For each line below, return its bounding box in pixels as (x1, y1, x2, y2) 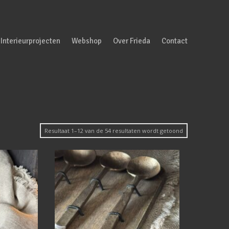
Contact (162, 36, 188, 45)
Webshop (72, 36, 102, 45)
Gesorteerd (182, 126, 215, 134)
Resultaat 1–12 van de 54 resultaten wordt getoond (44, 127, 184, 135)
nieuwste (182, 152, 208, 160)
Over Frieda (113, 36, 151, 45)
